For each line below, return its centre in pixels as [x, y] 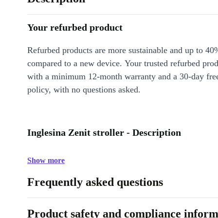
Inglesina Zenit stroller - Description [104, 133]
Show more [46, 161]
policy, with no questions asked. [84, 90]
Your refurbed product [75, 27]
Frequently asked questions [95, 182]
